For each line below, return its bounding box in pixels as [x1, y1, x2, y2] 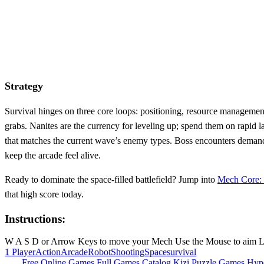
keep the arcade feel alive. [5, 150, 101, 160]
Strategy [5, 80, 43, 92]
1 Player [5, 247, 35, 258]
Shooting [111, 247, 144, 258]
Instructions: [5, 212, 65, 225]
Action [35, 247, 61, 258]
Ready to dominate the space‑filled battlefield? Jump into [5, 174, 217, 184]
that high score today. [5, 189, 84, 199]
